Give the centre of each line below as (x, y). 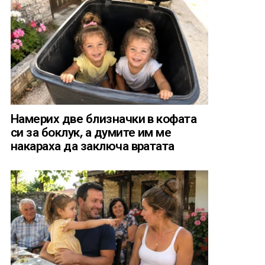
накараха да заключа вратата (93, 146)
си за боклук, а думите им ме (91, 132)
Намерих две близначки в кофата (104, 119)
